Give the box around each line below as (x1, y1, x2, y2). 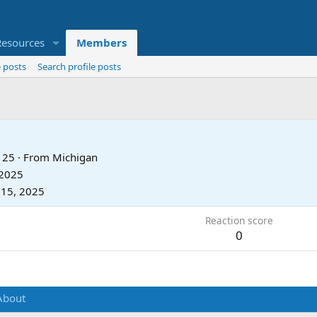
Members (76, 35, 127, 50)
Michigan (52, 149, 98, 164)
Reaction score (204, 213, 273, 227)
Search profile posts (38, 60, 121, 74)
